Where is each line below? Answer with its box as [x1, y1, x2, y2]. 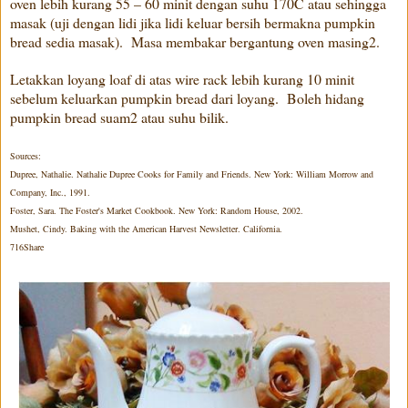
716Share [10, 240, 57, 253]
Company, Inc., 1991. [10, 185, 90, 199]
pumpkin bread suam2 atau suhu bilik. [10, 107, 229, 127]
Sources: [10, 148, 41, 162]
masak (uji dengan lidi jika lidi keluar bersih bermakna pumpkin [10, 12, 375, 32]
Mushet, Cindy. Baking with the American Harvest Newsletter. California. [10, 221, 282, 235]
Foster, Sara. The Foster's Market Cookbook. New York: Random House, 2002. [10, 203, 303, 217]
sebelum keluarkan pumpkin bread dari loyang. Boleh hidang [10, 87, 364, 107]
